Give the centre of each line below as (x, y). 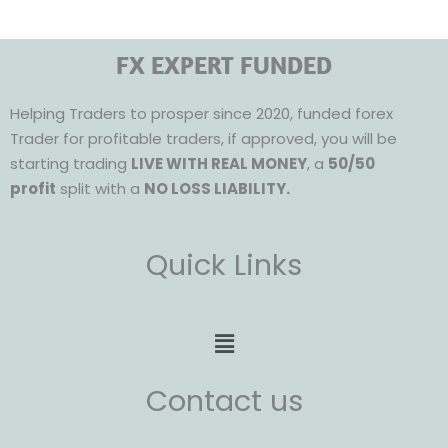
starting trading (70, 163)
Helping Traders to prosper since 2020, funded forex (201, 113)
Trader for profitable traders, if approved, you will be (203, 138)
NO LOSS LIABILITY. (217, 188)
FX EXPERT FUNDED (224, 64)
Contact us (224, 400)
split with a (100, 188)
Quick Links (224, 265)
